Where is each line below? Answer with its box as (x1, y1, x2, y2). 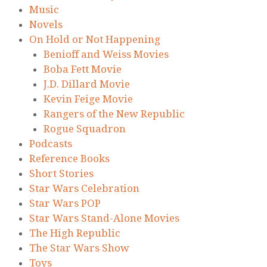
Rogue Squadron (44, 122, 126, 135)
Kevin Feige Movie (44, 92, 133, 105)
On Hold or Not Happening (29, 33, 160, 45)
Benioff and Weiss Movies (44, 48, 169, 60)
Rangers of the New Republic (44, 107, 185, 120)
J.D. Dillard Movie (44, 77, 130, 90)
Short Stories (29, 167, 94, 179)
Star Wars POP (29, 197, 101, 209)
